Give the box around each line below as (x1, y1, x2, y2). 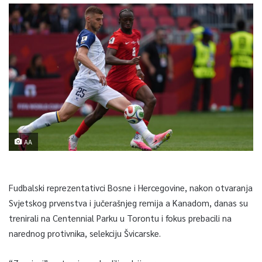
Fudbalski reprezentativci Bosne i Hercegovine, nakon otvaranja (9, 181, 253, 193)
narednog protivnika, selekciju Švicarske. (9, 227, 161, 239)
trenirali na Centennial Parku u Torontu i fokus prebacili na (9, 212, 232, 223)
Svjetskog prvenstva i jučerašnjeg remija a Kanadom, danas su (9, 196, 248, 208)
